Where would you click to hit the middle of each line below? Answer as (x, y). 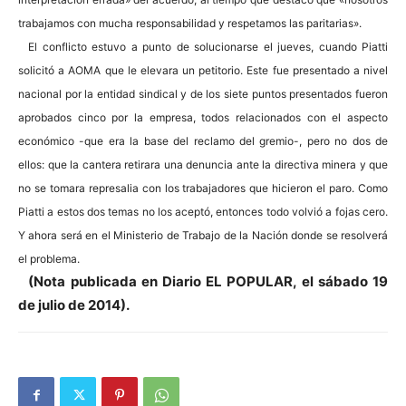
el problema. (49, 259)
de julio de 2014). (74, 305)
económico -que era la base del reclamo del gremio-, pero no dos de (203, 141)
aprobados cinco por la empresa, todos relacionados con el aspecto (203, 117)
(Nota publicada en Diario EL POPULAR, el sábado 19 (208, 281)
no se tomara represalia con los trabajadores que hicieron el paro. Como (203, 188)
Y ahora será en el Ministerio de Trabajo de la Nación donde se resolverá (203, 235)
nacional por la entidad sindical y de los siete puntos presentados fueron (203, 94)
